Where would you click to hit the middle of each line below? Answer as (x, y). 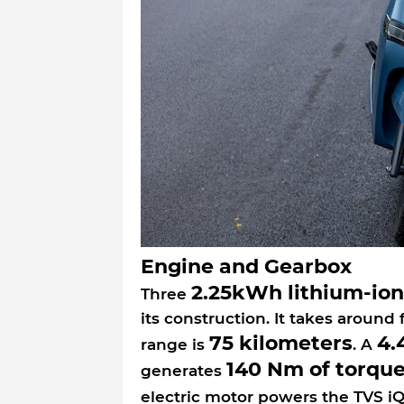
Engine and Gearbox (246, 266)
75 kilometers (280, 343)
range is (174, 344)
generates (183, 370)
